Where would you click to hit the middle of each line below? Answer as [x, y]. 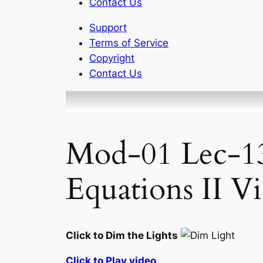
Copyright [112, 58]
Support [108, 27]
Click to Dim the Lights [122, 235]
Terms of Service [129, 43]
